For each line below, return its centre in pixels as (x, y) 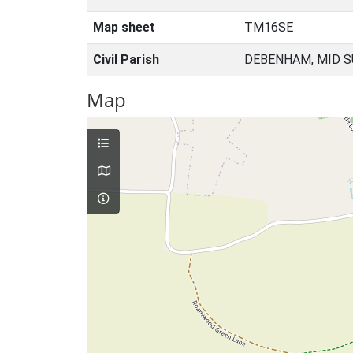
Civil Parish (126, 59)
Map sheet (124, 27)
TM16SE (269, 27)
